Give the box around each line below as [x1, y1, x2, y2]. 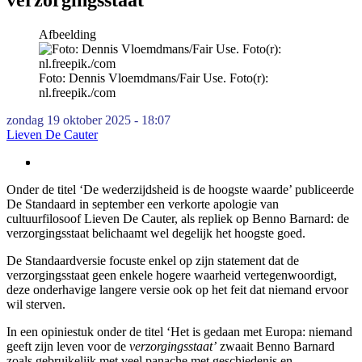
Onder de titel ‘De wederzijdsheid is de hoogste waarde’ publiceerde [6, 182, 354, 196]
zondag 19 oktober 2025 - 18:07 [6, 112, 170, 127]
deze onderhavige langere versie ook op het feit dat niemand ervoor [6, 282, 348, 297]
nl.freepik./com [39, 85, 116, 99]
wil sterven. [6, 297, 69, 311]
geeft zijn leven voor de [6, 339, 126, 353]
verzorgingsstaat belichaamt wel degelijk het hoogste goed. [6, 225, 305, 240]
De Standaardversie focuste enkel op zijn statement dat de [6, 253, 299, 267]
